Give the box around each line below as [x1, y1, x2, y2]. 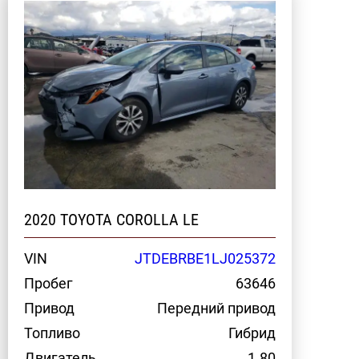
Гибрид [228, 325, 276, 341]
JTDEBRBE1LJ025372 [135, 250, 276, 267]
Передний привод [157, 300, 276, 317]
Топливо [24, 325, 80, 341]
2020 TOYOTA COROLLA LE [24, 210, 199, 229]
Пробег [24, 275, 73, 292]
